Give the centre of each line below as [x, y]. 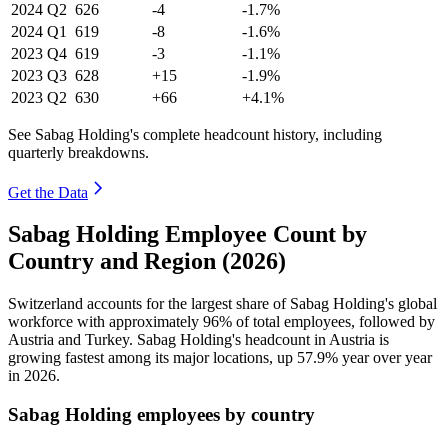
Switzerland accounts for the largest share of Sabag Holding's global [222, 304]
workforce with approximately [105, 322]
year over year [385, 358]
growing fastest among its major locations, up [152, 358]
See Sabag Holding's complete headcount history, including [195, 134]
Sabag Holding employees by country [161, 415]
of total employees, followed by [333, 322]
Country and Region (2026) [147, 261]
